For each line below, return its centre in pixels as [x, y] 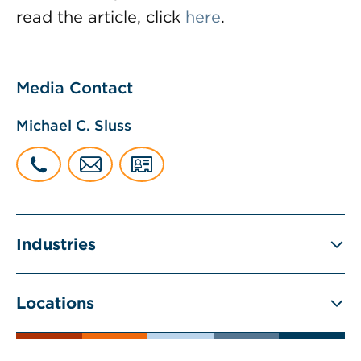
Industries [56, 244]
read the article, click [101, 17]
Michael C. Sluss [74, 125]
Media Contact [75, 88]
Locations [55, 303]
